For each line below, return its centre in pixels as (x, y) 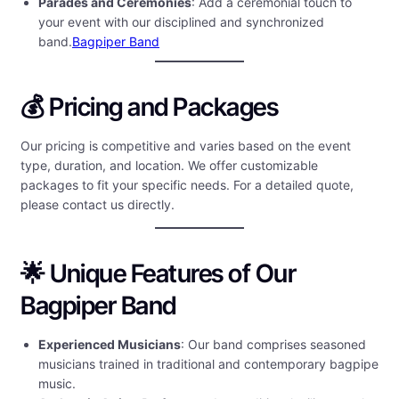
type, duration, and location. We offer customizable (169, 166)
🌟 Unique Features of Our (158, 274)
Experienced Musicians (110, 345)
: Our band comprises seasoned (273, 345)
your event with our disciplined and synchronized (181, 22)
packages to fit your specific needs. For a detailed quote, (187, 185)
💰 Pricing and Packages (149, 107)
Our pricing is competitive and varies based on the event (186, 146)
